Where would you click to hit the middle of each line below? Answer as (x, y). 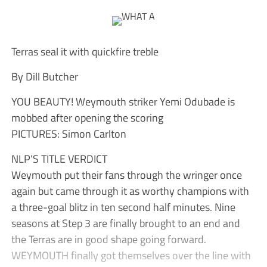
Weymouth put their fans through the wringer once (126, 175)
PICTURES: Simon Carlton (69, 134)
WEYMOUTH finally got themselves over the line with (131, 255)
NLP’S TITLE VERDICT (59, 159)
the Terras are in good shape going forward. (108, 239)
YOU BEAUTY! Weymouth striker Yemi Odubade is (123, 102)
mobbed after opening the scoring (87, 118)
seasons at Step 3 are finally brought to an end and (125, 223)
